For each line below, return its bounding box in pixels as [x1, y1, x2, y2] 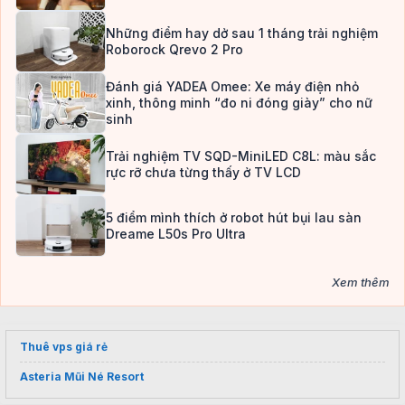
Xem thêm [332, 275, 390, 290]
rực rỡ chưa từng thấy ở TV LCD [106, 165, 301, 181]
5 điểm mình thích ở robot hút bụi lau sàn [106, 210, 362, 226]
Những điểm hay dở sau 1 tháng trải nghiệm [106, 25, 378, 42]
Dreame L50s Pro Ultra [106, 226, 246, 242]
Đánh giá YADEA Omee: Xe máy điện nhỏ [106, 79, 359, 95]
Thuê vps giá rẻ [20, 340, 108, 354]
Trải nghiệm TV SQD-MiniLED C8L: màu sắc [106, 148, 376, 165]
